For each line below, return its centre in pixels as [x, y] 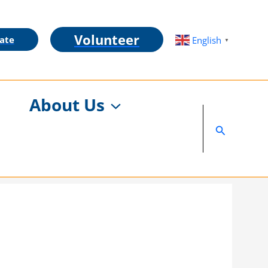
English [207, 40]
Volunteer [107, 40]
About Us [67, 104]
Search [232, 128]
